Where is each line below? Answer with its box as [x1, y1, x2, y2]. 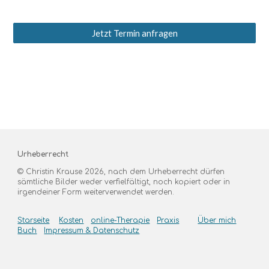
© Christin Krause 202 [17, 168, 100, 176]
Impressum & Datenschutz [44, 226, 140, 235]
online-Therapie [91, 216, 150, 225]
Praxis [157, 216, 180, 225]
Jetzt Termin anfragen [91, 28, 178, 38]
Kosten [59, 216, 84, 225]
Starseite [17, 216, 50, 225]
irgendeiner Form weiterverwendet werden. [17, 188, 175, 196]
